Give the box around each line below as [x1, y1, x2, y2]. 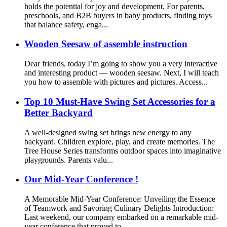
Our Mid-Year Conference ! [24, 174, 138, 185]
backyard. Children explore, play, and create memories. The [24, 137, 215, 146]
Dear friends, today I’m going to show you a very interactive [24, 59, 217, 68]
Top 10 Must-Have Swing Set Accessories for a [24, 96, 215, 107]
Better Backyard [24, 107, 93, 118]
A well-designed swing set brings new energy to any [24, 128, 192, 137]
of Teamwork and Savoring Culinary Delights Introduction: [24, 203, 214, 212]
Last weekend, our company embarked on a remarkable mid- [24, 212, 218, 221]
